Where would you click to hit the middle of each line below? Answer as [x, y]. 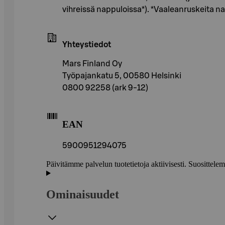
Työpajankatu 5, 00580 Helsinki [122, 76]
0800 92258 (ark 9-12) [105, 88]
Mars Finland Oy [92, 64]
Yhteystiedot [87, 44]
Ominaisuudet [83, 195]
